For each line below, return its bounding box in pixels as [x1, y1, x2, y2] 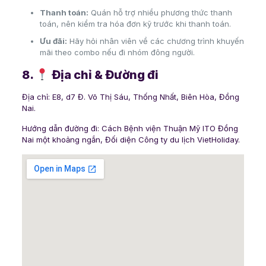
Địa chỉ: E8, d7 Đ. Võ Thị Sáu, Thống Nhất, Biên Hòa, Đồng [21, 92, 239, 102]
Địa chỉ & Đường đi [49, 68, 159, 83]
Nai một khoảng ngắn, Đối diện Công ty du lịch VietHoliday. [21, 135, 240, 145]
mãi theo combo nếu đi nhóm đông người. [39, 47, 195, 58]
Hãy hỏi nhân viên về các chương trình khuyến [66, 36, 244, 46]
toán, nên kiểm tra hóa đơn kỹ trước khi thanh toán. [39, 19, 231, 29]
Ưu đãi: [39, 36, 67, 46]
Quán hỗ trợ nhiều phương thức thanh [88, 8, 232, 18]
